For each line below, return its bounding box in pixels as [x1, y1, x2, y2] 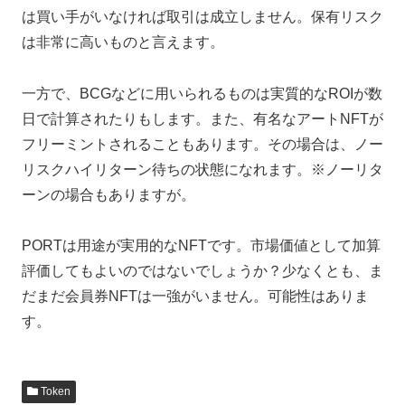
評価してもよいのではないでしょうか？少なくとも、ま [22, 263, 383, 279]
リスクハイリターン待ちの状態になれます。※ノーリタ [22, 161, 383, 177]
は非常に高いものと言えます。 [22, 33, 224, 50]
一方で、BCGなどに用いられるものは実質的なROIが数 [22, 85, 382, 101]
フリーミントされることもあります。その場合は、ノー [22, 136, 383, 152]
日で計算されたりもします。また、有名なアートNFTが [22, 110, 383, 127]
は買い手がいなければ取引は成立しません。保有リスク [22, 8, 383, 24]
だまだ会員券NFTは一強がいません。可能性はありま [22, 288, 369, 305]
